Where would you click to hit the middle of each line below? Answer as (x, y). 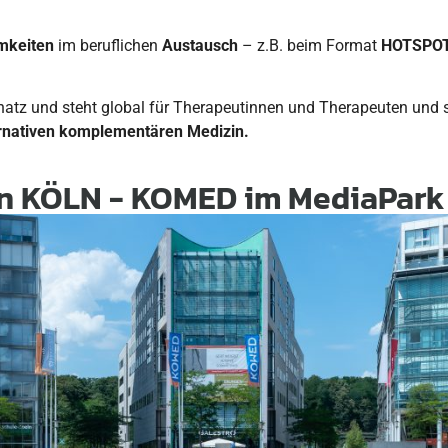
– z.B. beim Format (311, 45)
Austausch (202, 45)
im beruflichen (108, 45)
